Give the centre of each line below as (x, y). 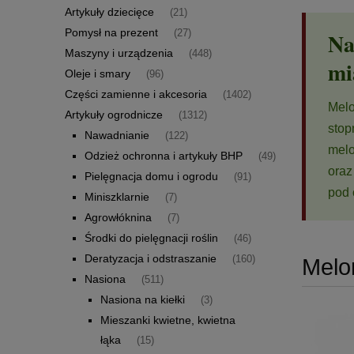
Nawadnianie (117, 135)
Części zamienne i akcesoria (136, 94)
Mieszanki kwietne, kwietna (168, 320)
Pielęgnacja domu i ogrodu (151, 176)
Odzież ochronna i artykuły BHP (164, 155)
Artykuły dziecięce (109, 11)
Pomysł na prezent (111, 32)
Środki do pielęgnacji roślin (151, 237)
